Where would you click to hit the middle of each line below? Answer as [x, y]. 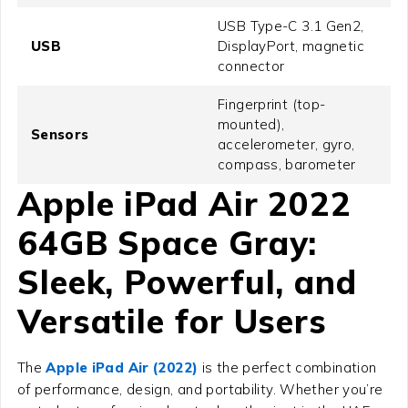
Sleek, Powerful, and [187, 281]
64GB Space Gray [163, 242]
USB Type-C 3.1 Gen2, [291, 25]
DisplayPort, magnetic [291, 46]
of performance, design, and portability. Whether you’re [200, 389]
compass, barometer [287, 164]
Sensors [60, 134]
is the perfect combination [287, 367]
